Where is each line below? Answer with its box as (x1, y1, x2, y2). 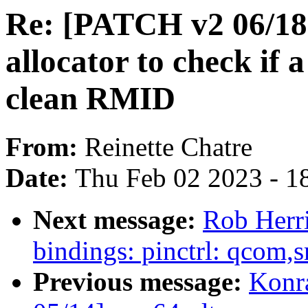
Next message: (33, 205, 203, 235)
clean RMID (5, 80, 175, 116)
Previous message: (33, 267, 249, 297)
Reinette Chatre (85, 132, 252, 162)
